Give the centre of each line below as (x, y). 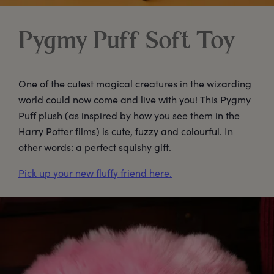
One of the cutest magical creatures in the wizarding (135, 83)
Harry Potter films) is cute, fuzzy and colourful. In (126, 131)
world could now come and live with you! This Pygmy (135, 99)
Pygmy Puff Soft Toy (127, 42)
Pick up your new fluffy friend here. (95, 172)
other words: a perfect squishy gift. (95, 147)
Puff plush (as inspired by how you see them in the (129, 115)
